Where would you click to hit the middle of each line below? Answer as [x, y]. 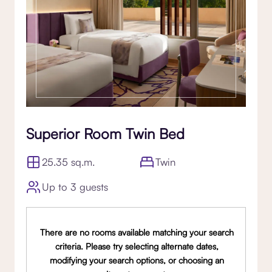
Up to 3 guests [75, 186]
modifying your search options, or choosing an [137, 260]
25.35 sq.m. [69, 161]
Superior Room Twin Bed [105, 133]
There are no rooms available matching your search [137, 232]
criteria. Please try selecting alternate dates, [137, 246]
